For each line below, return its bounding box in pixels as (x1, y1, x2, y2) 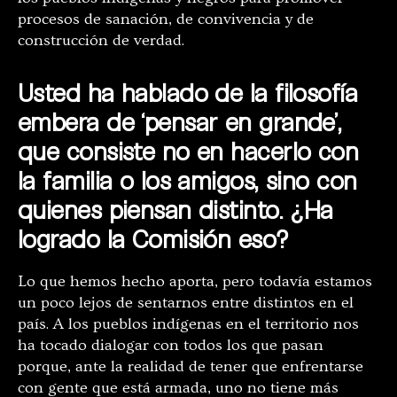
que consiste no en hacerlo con (18, 136, 359, 167)
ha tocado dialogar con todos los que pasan (18, 336, 323, 355)
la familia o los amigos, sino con (18, 165, 357, 196)
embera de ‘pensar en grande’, (18, 106, 342, 137)
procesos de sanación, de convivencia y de (18, 10, 314, 29)
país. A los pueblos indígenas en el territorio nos (18, 315, 359, 334)
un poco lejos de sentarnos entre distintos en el (18, 293, 354, 313)
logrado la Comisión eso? (18, 223, 289, 254)
